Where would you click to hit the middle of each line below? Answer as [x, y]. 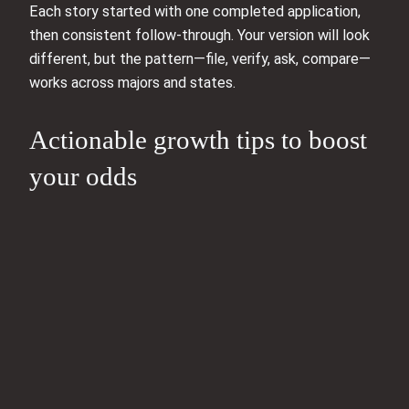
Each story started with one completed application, [195, 12]
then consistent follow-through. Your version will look [199, 36]
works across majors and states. [132, 83]
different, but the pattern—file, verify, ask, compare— [200, 59]
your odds [83, 177]
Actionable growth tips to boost [198, 140]
